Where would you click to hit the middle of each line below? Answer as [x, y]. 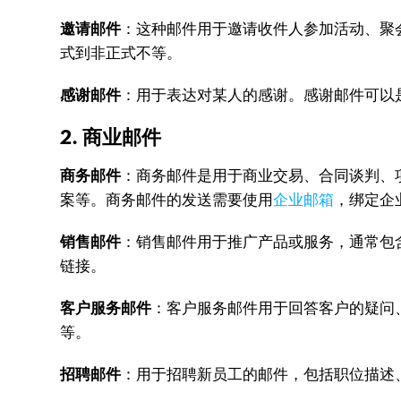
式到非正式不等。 [121, 53]
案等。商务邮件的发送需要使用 [167, 200]
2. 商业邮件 [111, 137]
